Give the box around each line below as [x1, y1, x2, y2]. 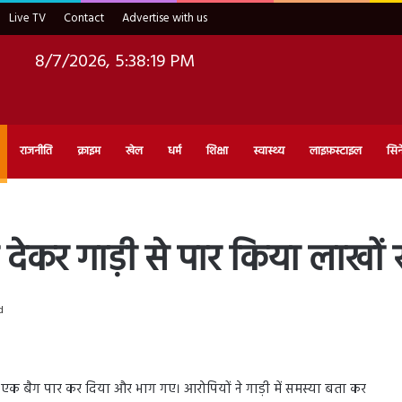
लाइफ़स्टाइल [310, 141, 362, 161]
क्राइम [77, 141, 100, 161]
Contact [64, 9, 104, 28]
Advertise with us [122, 9, 207, 28]
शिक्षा [206, 141, 228, 161]
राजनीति [20, 141, 52, 161]
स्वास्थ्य [253, 141, 284, 161]
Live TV [9, 9, 46, 28]
